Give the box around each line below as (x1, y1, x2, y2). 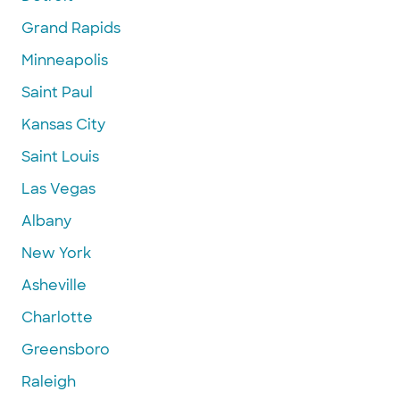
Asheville (21, 275, 87, 295)
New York (21, 243, 91, 262)
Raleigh (21, 371, 76, 391)
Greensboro (21, 339, 110, 359)
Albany (21, 211, 71, 230)
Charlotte (21, 307, 93, 327)
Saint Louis (21, 146, 99, 166)
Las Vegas (21, 179, 96, 198)
